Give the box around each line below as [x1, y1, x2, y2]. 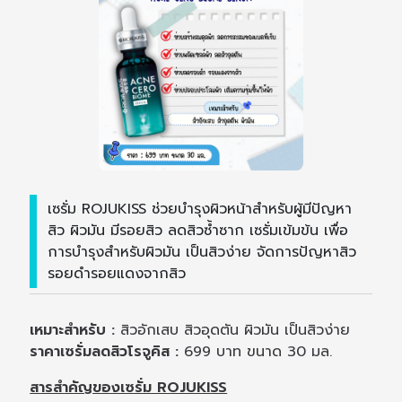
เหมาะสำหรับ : [30, 319, 121, 342]
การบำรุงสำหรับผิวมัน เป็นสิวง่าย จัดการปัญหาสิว [48, 240, 357, 263]
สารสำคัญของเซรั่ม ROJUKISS [30, 377, 228, 399]
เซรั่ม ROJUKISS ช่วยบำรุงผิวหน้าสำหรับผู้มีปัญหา [48, 197, 353, 220]
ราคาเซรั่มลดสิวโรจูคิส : [30, 341, 179, 363]
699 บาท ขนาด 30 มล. [179, 341, 333, 363]
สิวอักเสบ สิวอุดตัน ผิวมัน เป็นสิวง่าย [120, 319, 351, 342]
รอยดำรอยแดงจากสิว [48, 262, 187, 284]
